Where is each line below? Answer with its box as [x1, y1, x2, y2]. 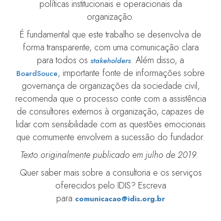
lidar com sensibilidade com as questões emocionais [15, 118, 206, 131]
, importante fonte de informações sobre [58, 67, 205, 80]
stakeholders [90, 55, 131, 67]
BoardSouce [16, 68, 58, 79]
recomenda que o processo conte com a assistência [15, 92, 206, 106]
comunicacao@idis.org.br [75, 193, 165, 205]
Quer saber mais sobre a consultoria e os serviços [19, 166, 202, 180]
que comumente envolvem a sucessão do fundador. [16, 131, 205, 144]
